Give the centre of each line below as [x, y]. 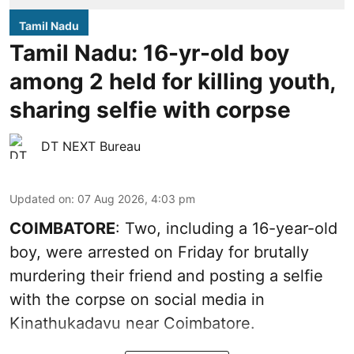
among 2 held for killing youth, [172, 82]
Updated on [40, 199]
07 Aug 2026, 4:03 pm [136, 199]
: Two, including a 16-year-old [226, 229]
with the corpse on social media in [137, 300]
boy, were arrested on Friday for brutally [159, 252]
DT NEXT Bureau [91, 147]
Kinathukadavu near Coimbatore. [132, 324]
